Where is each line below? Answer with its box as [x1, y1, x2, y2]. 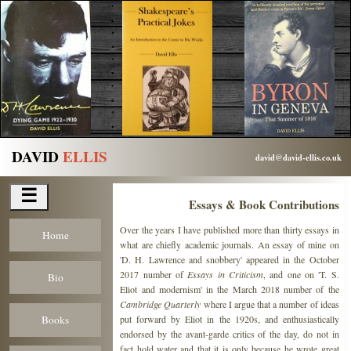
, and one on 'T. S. [262, 267, 339, 280]
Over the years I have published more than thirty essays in [120, 223, 339, 236]
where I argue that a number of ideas [201, 297, 339, 310]
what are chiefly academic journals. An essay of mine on [120, 237, 339, 251]
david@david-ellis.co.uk [255, 151, 342, 164]
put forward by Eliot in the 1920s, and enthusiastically [120, 312, 339, 325]
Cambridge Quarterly [120, 297, 201, 310]
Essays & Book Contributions [188, 196, 339, 214]
